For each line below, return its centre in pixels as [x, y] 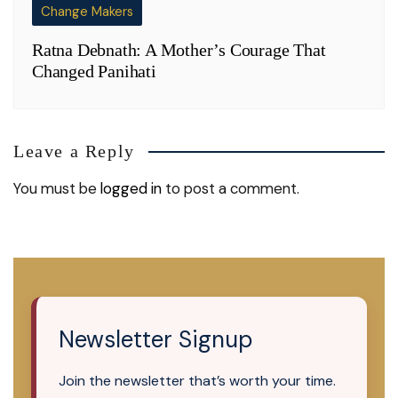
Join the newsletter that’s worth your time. [197, 381]
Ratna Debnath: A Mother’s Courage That [179, 50]
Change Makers [87, 12]
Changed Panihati [94, 72]
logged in [131, 189]
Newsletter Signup [155, 340]
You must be [57, 189]
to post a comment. [231, 189]
